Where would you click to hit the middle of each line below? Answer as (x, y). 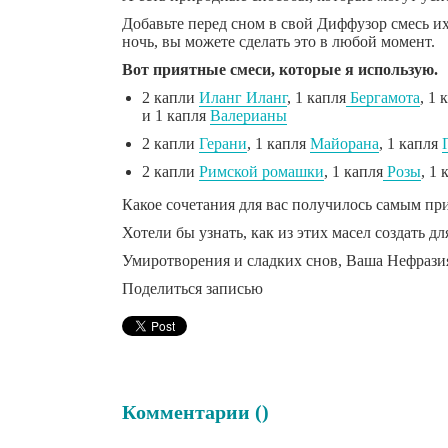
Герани (223, 144)
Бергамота (383, 98)
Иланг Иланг (243, 98)
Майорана (344, 144)
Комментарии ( (192, 412)
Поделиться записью (192, 289)
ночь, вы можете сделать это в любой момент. (278, 42)
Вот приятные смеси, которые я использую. (280, 70)
